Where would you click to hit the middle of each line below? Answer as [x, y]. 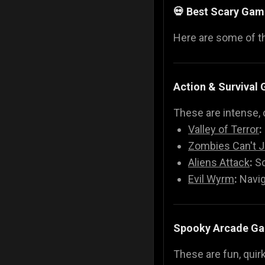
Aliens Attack [219, 162]
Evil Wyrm [211, 179]
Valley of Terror [224, 129]
